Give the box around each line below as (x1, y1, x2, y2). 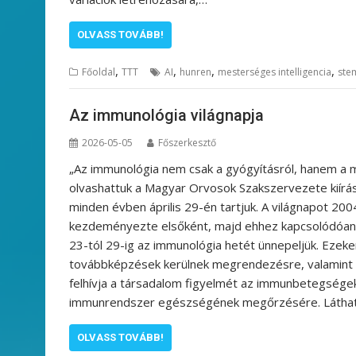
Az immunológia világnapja (69, 106, 268, 126)
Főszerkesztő (158, 136, 216, 150)
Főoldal (82, 64, 115, 79)
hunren (180, 64, 211, 79)
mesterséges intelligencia (218, 64, 331, 79)
